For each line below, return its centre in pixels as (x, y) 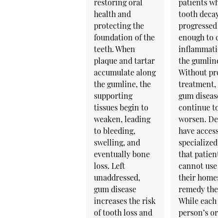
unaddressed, (117, 177)
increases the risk (125, 200)
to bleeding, (114, 130)
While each (197, 200)
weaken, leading (122, 119)
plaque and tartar (124, 60)
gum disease (115, 189)
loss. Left (109, 165)
